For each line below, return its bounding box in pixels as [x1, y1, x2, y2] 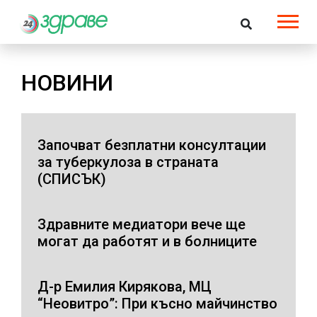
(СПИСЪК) [38, 170, 106, 188]
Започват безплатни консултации [38, 136, 266, 154]
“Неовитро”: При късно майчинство [38, 294, 277, 312]
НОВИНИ [21, 69, 113, 96]
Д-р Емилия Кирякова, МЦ [38, 277, 212, 295]
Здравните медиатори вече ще [38, 215, 246, 233]
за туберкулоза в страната [38, 153, 219, 171]
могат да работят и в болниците [38, 232, 257, 250]
